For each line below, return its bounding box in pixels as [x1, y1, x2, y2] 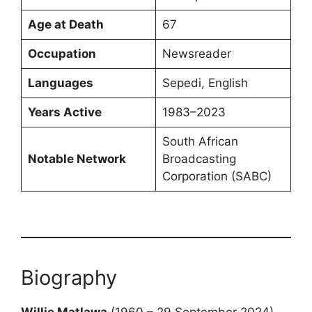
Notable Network [27, 151, 126, 166]
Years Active [27, 104, 102, 119]
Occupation [27, 46, 96, 61]
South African [162, 134, 238, 148]
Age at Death [27, 17, 104, 31]
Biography [21, 265, 117, 290]
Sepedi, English [162, 75, 248, 90]
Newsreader [162, 46, 231, 61]
